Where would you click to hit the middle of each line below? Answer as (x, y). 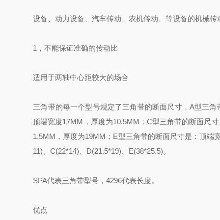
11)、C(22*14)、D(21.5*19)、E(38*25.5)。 (102, 151)
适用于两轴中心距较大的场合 (81, 77)
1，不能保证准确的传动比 (76, 48)
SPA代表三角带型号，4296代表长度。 (96, 180)
